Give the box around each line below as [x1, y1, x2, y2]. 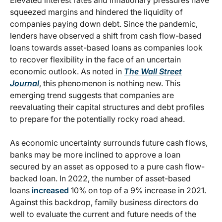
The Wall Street [124, 66, 182, 77]
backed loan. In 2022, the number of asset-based [10, 173, 191, 184]
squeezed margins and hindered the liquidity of [10, 7, 183, 17]
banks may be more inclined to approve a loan [10, 150, 180, 160]
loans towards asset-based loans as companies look [10, 43, 203, 53]
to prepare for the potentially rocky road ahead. [10, 114, 185, 124]
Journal [10, 78, 39, 89]
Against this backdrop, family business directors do [10, 197, 199, 208]
